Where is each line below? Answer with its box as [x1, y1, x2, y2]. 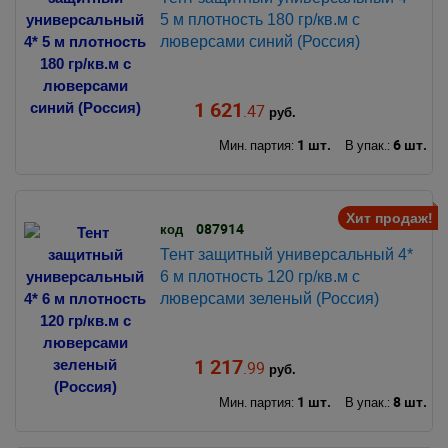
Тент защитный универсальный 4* [159, 246, 413, 264]
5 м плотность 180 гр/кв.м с [159, 11, 360, 29]
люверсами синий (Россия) [159, 33, 360, 51]
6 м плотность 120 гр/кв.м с [159, 268, 360, 286]
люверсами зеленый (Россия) [159, 290, 379, 308]
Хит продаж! [346, 209, 433, 226]
